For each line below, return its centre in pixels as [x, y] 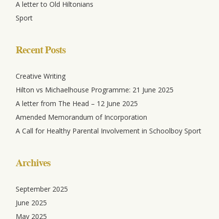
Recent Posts [41, 50]
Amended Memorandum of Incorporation [81, 117]
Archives [33, 163]
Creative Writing [41, 76]
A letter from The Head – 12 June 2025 [77, 104]
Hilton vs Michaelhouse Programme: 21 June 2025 [95, 90]
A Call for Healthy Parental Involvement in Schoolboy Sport [109, 131]
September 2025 [42, 189]
